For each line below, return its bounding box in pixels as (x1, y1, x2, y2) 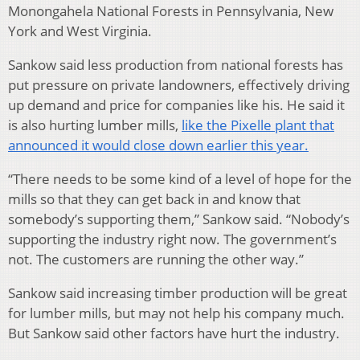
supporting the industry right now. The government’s (8, 229, 337, 248)
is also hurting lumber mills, (8, 115, 182, 134)
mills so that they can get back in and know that (8, 189, 301, 208)
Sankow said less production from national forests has (8, 55, 343, 74)
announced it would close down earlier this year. (8, 135, 309, 154)
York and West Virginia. (8, 21, 152, 40)
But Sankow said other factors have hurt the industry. (8, 323, 340, 342)
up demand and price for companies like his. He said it (8, 95, 345, 114)
